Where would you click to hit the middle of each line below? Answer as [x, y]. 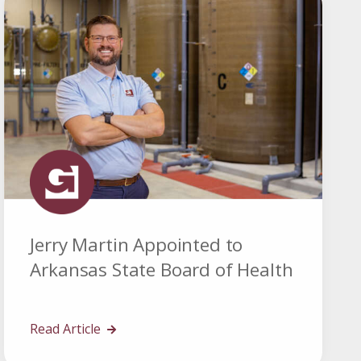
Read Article [67, 329]
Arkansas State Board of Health [162, 270]
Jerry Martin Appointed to [137, 245]
